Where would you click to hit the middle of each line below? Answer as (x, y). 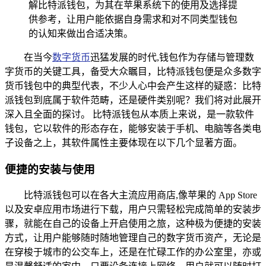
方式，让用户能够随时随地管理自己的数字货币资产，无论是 (133, 238)
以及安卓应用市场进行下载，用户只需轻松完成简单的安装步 (133, 210)
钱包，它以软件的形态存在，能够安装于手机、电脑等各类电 (133, 128)
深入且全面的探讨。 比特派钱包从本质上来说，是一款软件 (129, 114)
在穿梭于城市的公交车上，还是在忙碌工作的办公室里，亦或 (133, 252)
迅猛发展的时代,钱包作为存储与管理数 (172, 57)
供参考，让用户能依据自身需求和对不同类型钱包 (133, 19)
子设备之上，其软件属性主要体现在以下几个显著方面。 (123, 142)
